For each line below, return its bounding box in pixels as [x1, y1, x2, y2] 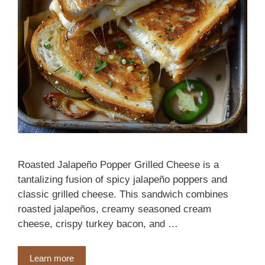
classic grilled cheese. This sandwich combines [18, 188, 228, 200]
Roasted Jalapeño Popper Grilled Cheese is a [18, 159, 219, 170]
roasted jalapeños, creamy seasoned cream [18, 203, 211, 215]
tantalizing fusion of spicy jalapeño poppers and [18, 173, 227, 185]
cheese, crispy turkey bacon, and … [18, 218, 178, 230]
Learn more [30, 253, 74, 263]
